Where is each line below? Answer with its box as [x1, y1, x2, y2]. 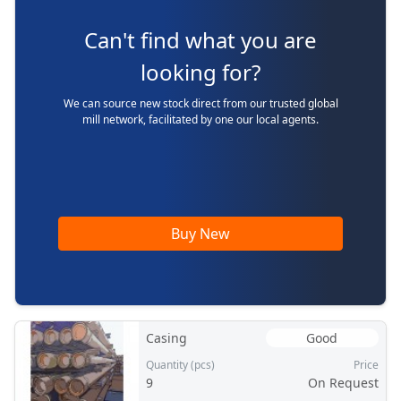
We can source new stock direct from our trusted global [63, 95, 338, 111]
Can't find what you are [84, 24, 317, 55]
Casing [145, 329, 187, 346]
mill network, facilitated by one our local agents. [82, 111, 319, 127]
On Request [307, 374, 379, 391]
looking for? [141, 56, 260, 87]
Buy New [171, 223, 230, 243]
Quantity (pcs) [145, 357, 215, 372]
